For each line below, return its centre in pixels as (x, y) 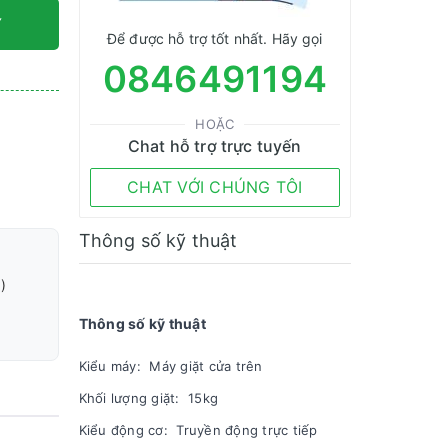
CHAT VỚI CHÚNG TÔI (215, 187)
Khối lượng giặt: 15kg (148, 398)
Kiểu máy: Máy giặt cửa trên (170, 366)
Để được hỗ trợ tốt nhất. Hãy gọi (215, 38)
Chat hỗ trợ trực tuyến (214, 146)
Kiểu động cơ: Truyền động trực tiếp (198, 430)
